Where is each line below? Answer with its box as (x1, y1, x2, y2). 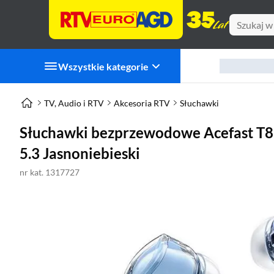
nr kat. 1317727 (20, 167, 80, 177)
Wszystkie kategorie (58, 60, 149, 72)
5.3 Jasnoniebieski (20, 144, 140, 162)
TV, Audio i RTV (44, 97, 104, 108)
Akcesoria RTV (114, 97, 170, 108)
